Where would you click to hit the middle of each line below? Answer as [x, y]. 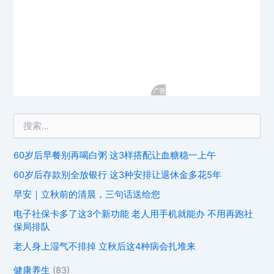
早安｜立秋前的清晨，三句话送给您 [87, 194]
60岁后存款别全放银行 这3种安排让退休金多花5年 [118, 175]
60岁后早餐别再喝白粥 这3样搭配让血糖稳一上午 [115, 155]
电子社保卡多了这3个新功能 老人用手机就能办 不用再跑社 [134, 214]
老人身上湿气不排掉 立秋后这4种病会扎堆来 [105, 246]
